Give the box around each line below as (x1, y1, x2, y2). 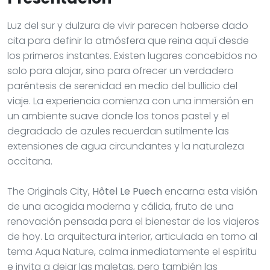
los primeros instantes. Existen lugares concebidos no (7, 48, 257, 63)
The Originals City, (7, 184, 92, 198)
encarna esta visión (162, 184, 257, 198)
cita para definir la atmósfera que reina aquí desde (7, 33, 249, 48)
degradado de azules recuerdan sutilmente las (7, 124, 229, 138)
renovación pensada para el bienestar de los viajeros (7, 214, 259, 228)
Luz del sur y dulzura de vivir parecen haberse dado (7, 18, 248, 33)
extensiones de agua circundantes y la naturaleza (7, 139, 244, 153)
